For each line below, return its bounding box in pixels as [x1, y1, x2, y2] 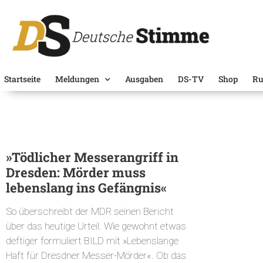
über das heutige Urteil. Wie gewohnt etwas [6, 220, 186, 232]
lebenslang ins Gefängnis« [6, 179, 167, 197]
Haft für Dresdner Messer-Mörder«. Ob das [6, 249, 186, 262]
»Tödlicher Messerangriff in [6, 149, 178, 166]
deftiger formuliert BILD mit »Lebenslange [6, 235, 178, 247]
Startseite [4, 73, 41, 85]
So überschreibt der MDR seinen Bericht [6, 205, 174, 218]
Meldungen [55, 73, 99, 85]
